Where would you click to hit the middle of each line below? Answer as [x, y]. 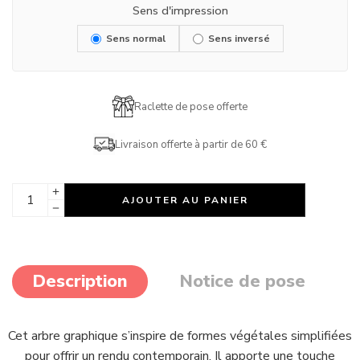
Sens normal [135, 39]
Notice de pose [242, 281]
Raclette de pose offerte [191, 106]
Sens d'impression [180, 10]
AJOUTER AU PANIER [185, 200]
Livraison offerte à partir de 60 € [191, 144]
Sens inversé [239, 39]
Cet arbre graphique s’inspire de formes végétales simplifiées [180, 336]
